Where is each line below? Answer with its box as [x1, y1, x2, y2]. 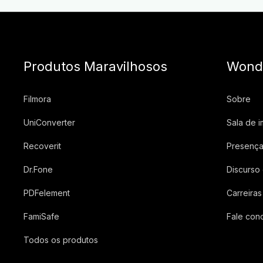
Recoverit [23, 140, 61, 151]
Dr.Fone [23, 164, 53, 174]
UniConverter [23, 117, 75, 127]
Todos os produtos [23, 234, 98, 245]
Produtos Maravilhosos [23, 58, 167, 74]
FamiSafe [23, 211, 59, 221]
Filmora [23, 93, 51, 104]
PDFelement [23, 187, 70, 198]
